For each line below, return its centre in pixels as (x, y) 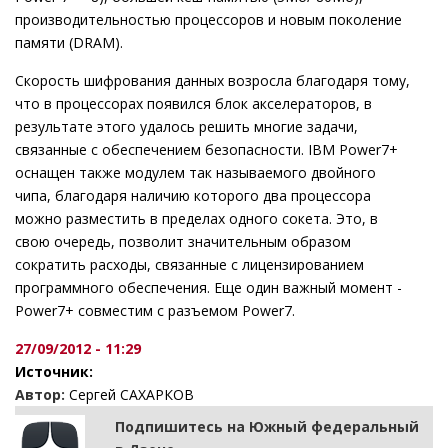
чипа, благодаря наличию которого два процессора (193, 196)
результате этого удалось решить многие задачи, (186, 127)
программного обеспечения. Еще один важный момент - (208, 288)
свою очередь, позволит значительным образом (183, 242)
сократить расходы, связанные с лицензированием (189, 265)
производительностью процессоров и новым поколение (208, 20)
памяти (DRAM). (69, 43)
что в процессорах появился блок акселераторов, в (193, 104)
